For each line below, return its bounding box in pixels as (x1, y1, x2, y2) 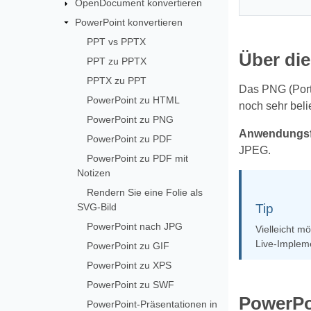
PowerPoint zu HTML (86, 94, 180, 106)
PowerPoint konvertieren (75, 16, 183, 28)
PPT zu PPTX (86, 55, 146, 67)
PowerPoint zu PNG (86, 113, 174, 125)
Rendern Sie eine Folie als (86, 186, 203, 198)
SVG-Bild (76, 201, 117, 212)
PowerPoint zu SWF (86, 278, 174, 290)
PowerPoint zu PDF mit (86, 152, 188, 164)
